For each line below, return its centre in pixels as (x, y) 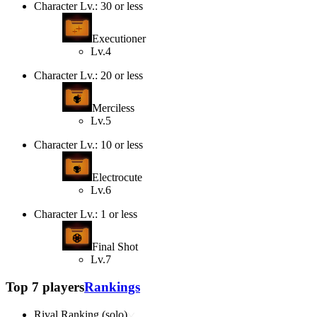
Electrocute (117, 178)
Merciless (113, 108)
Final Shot (115, 247)
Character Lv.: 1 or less (86, 214)
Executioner (119, 39)
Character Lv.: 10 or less (88, 145)
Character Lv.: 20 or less (88, 76)
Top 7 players (45, 287)
